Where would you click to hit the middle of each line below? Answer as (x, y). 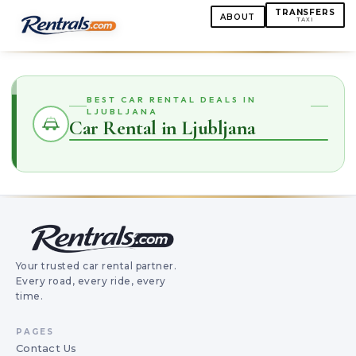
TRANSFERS (305, 12)
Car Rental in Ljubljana (163, 128)
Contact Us (46, 348)
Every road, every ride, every (91, 281)
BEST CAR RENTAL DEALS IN (171, 99)
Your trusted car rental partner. (97, 266)
